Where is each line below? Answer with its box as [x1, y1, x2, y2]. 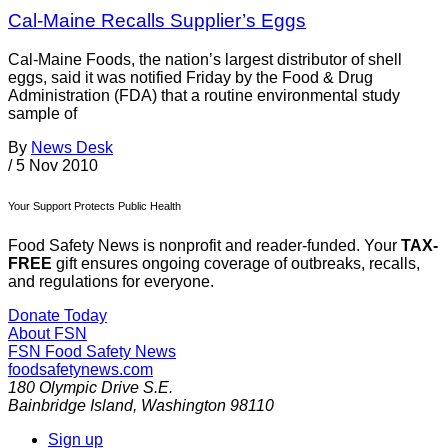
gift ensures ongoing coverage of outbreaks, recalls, [52, 254, 420, 272]
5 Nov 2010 [16, 156, 98, 174]
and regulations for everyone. [8, 272, 214, 290]
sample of [8, 104, 77, 122]
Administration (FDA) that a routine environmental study [8, 86, 400, 104]
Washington [141, 396, 226, 414]
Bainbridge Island [8, 396, 133, 414]
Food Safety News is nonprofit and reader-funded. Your [8, 236, 401, 254]
